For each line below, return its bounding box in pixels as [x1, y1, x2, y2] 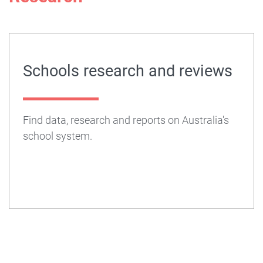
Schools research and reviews [22, 61, 232, 80]
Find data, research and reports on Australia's [22, 113, 229, 126]
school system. [22, 129, 92, 142]
